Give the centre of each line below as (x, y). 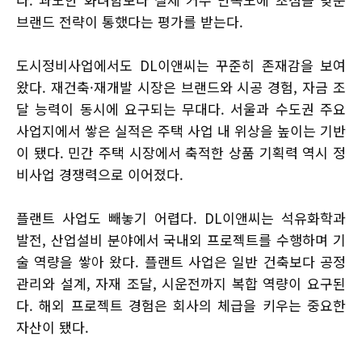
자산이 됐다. (53, 327)
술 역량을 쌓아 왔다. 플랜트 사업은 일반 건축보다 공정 (181, 262)
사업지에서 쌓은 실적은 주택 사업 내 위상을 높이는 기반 (181, 131)
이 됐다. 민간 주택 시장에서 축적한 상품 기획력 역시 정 (181, 153)
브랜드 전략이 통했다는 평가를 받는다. (130, 22)
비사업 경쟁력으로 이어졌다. (100, 175)
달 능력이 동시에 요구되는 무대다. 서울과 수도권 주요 (181, 109)
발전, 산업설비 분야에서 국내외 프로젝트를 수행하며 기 (181, 240)
